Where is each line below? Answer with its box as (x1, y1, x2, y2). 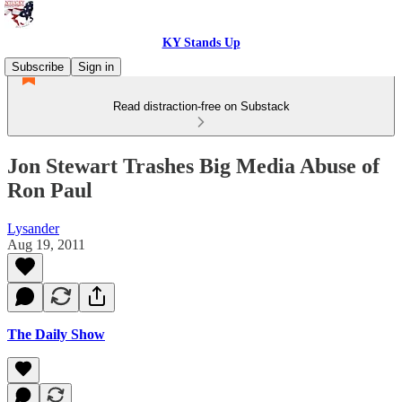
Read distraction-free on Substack (112, 100, 290, 113)
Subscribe (12, 60, 64, 74)
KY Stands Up (162, 36, 240, 49)
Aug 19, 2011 (7, 236, 85, 252)
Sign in (78, 60, 114, 74)
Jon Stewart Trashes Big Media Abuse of (7, 153, 380, 178)
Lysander (7, 220, 59, 236)
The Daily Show (7, 326, 105, 342)
